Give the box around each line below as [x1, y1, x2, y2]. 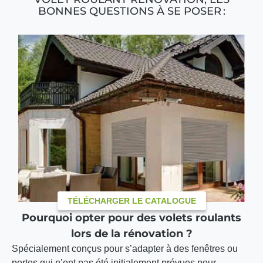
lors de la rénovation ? [70, 227, 193, 241]
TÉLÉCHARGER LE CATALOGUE [67, 196, 196, 206]
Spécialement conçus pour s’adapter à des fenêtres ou [12, 244, 238, 254]
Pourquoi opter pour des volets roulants [22, 211, 241, 225]
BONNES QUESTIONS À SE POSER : [38, 5, 225, 18]
